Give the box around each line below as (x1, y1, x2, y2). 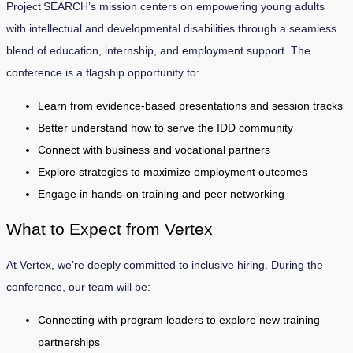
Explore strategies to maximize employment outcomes (38, 165, 307, 178)
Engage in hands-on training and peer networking (38, 187, 284, 200)
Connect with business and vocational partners (38, 143, 270, 156)
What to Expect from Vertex (6, 220, 213, 239)
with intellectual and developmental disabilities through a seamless (6, 21, 336, 35)
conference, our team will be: (6, 281, 150, 294)
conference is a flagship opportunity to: (6, 65, 199, 79)
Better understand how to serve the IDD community (38, 121, 293, 134)
